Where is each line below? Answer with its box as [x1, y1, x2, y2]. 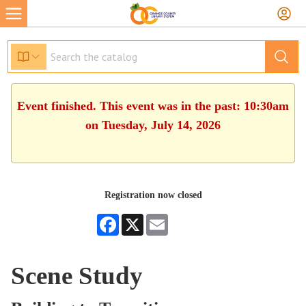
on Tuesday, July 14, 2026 [85, 118, 221, 132]
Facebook [119, 214, 156, 224]
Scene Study [11, 262, 143, 290]
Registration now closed [104, 190, 202, 200]
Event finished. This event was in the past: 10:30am [17, 99, 289, 113]
